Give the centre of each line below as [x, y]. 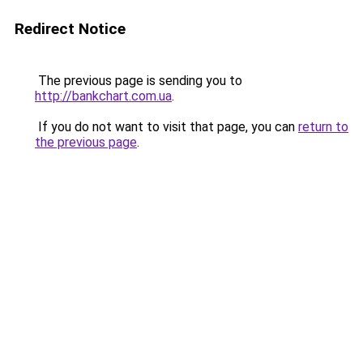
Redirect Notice [70, 29]
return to [323, 127]
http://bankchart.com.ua [103, 96]
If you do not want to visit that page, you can [167, 127]
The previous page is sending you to [139, 81]
